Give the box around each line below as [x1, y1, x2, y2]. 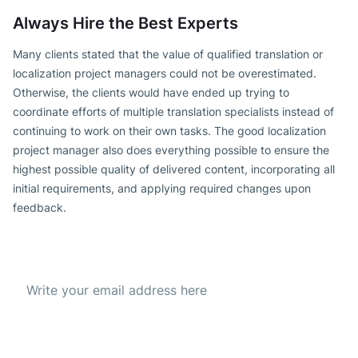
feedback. [13, 201, 70, 215]
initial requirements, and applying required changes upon [13, 181, 311, 196]
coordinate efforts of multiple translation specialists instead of [13, 105, 334, 119]
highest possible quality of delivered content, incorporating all [13, 162, 335, 177]
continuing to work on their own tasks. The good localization [13, 124, 326, 138]
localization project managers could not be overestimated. [13, 66, 316, 81]
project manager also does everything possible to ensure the [13, 143, 329, 157]
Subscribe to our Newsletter [13, 229, 184, 246]
